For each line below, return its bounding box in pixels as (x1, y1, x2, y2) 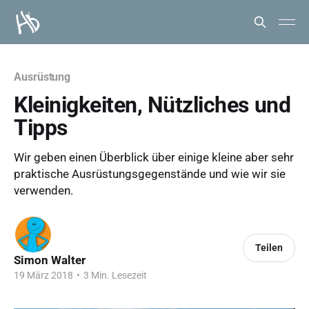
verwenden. (14, 183, 73, 197)
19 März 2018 (14, 270, 73, 281)
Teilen (255, 242, 283, 253)
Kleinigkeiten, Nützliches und (14, 92, 291, 118)
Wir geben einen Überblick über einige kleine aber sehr (14, 150, 294, 164)
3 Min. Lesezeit (81, 270, 147, 281)
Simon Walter (14, 253, 86, 267)
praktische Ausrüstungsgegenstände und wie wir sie (14, 167, 286, 181)
